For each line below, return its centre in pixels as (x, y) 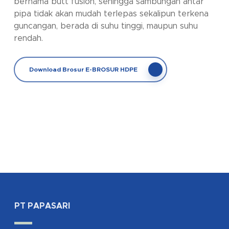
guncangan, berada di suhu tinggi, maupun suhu (106, 26)
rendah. (28, 39)
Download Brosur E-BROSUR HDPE (83, 70)
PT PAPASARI (42, 206)
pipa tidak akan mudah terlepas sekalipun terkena (111, 14)
